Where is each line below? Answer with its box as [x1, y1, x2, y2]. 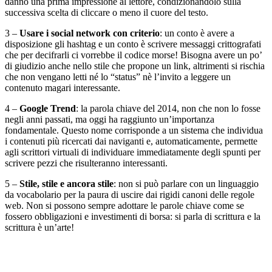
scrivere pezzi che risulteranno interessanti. [5, 157, 168, 168]
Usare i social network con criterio [19, 27, 160, 38]
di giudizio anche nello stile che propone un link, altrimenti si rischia [5, 60, 265, 71]
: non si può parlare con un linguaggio [114, 178, 259, 189]
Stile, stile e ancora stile [19, 178, 114, 189]
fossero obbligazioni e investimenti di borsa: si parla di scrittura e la [5, 211, 260, 222]
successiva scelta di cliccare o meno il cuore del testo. [5, 7, 208, 18]
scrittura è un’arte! [5, 222, 74, 233]
